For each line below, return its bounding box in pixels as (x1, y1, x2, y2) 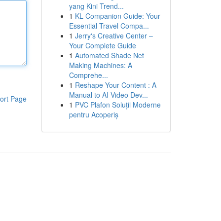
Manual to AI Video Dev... (69, 90, 148, 100)
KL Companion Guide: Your (74, 11, 160, 21)
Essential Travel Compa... (69, 21, 149, 31)
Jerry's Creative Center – (74, 31, 153, 40)
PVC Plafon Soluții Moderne (74, 100, 161, 110)
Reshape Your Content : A (74, 80, 156, 90)
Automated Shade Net (74, 50, 144, 60)
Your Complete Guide (69, 40, 136, 50)
